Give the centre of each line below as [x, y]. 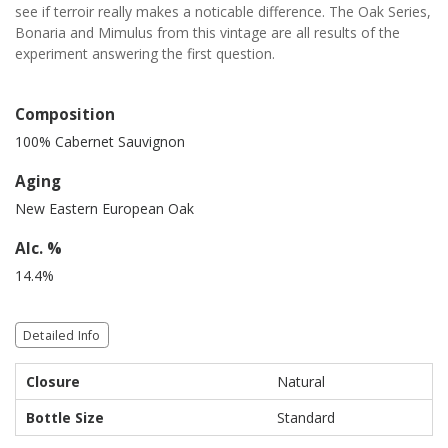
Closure [53, 381]
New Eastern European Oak [104, 208]
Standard [306, 417]
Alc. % [38, 248]
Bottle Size [65, 417]
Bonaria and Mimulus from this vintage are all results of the [207, 32]
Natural [301, 381]
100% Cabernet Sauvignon [100, 141]
